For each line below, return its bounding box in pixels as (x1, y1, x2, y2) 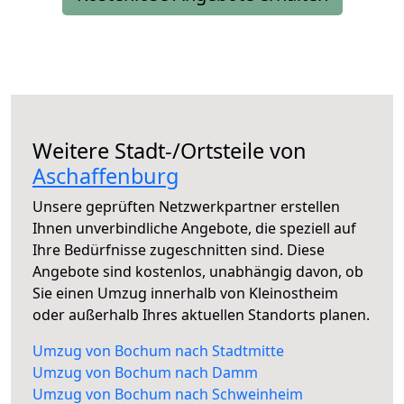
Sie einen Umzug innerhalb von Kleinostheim (32, 283, 338, 304)
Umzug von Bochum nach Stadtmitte (32, 341, 284, 362)
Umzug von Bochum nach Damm (32, 363, 258, 383)
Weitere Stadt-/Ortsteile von (32, 136, 307, 166)
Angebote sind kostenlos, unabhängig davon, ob (32, 262, 363, 282)
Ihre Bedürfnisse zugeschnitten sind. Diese (32, 240, 325, 261)
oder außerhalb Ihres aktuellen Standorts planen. (32, 305, 370, 326)
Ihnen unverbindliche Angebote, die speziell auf (32, 218, 356, 239)
